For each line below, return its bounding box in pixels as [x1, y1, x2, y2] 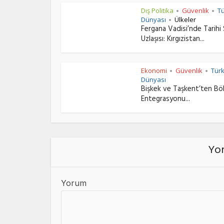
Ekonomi [141, 66, 167, 75]
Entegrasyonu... [141, 92, 190, 107]
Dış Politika [141, 6, 173, 15]
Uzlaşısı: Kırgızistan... [141, 32, 204, 47]
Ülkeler [174, 15, 196, 24]
